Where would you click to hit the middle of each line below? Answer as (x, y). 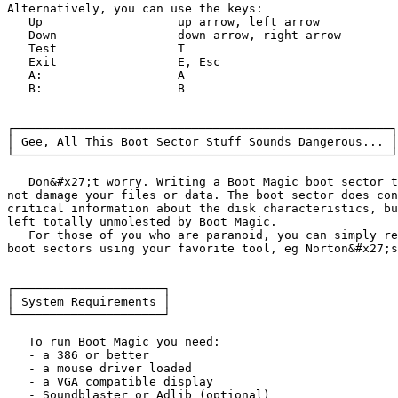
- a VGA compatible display (110, 381)
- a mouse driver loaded (99, 368)
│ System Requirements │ (89, 301)
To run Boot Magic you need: (114, 341)
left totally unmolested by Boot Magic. (142, 221)
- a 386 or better (78, 354)
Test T (32, 48)
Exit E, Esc (32, 61)
